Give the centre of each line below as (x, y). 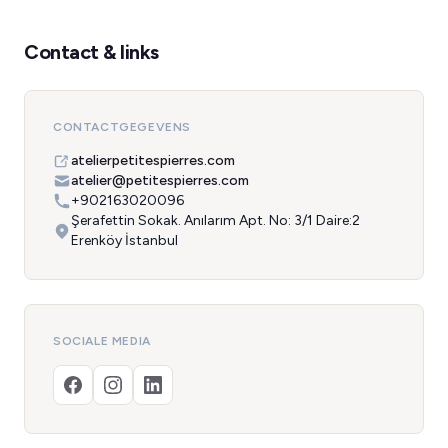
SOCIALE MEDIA (102, 341)
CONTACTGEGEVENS (122, 127)
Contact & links (91, 52)
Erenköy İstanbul (124, 240)
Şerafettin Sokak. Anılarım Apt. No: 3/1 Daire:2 (215, 220)
